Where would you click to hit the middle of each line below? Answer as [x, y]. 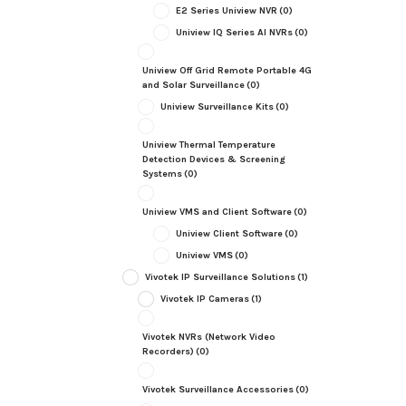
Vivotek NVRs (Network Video [208, 337]
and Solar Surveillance [193, 85]
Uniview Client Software [229, 234]
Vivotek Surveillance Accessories [217, 390]
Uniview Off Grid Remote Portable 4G [227, 71]
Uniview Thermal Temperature [208, 145]
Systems [162, 174]
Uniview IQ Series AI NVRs [234, 33]
